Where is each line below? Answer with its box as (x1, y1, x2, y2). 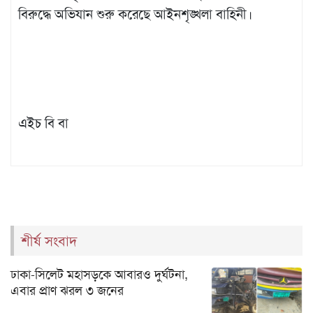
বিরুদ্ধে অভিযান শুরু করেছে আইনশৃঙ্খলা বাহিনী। (18, 5, 252, 23)
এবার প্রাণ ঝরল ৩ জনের (10, 282, 124, 299)
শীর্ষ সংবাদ (21, 231, 77, 250)
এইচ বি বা (18, 114, 68, 132)
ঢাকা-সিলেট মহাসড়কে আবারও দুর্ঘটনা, (10, 265, 188, 283)
